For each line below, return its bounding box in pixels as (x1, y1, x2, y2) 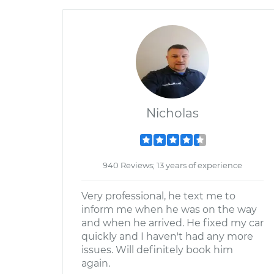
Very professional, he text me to (81, 190, 235, 202)
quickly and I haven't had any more (81, 231, 253, 242)
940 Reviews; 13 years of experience (103, 160, 242, 170)
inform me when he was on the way (81, 204, 257, 215)
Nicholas (146, 106, 199, 120)
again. (81, 257, 110, 269)
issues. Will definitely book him (81, 244, 233, 256)
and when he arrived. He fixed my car (81, 217, 264, 229)
